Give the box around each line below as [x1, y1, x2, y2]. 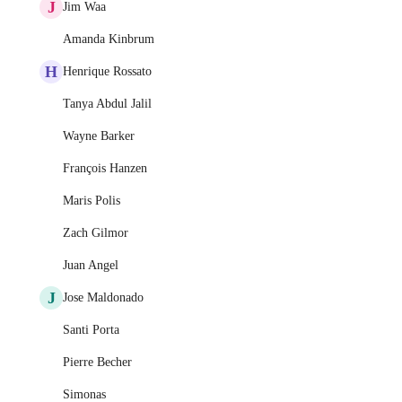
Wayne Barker [63, 129, 135, 143]
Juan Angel [63, 258, 118, 272]
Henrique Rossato [63, 65, 152, 78]
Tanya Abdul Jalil [63, 97, 152, 110]
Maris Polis [63, 194, 120, 207]
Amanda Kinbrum [63, 32, 154, 46]
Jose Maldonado [63, 291, 144, 304]
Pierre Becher [63, 355, 132, 369]
